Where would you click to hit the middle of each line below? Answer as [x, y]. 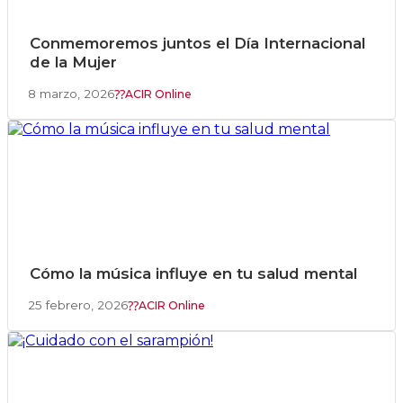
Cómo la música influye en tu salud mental [193, 274]
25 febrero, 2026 [78, 305]
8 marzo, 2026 [71, 94]
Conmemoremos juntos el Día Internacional [197, 44]
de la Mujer [73, 63]
